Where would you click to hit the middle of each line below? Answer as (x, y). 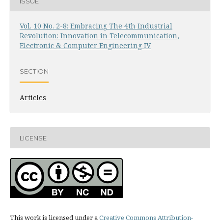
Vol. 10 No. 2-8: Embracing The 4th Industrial (96, 26)
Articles (33, 97)
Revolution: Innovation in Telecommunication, (99, 36)
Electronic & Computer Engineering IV (85, 45)
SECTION (34, 71)
